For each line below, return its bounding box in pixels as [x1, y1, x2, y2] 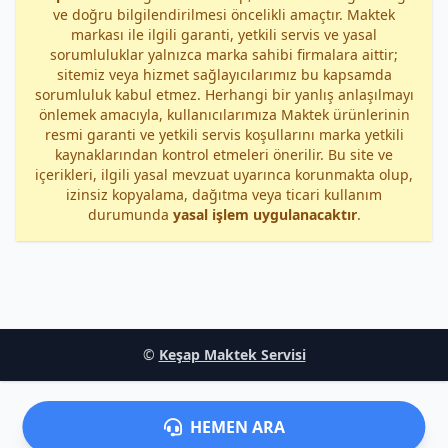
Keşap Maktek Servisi [158, 345, 306, 364]
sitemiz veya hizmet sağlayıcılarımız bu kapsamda [56, 65, 392, 84]
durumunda [87, 205, 173, 224]
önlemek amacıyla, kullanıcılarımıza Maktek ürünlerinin [38, 105, 410, 124]
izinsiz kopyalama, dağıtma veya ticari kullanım [66, 185, 382, 204]
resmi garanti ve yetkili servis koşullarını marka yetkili [44, 125, 404, 144]
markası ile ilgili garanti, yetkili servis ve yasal [71, 25, 377, 44]
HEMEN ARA [189, 416, 285, 438]
